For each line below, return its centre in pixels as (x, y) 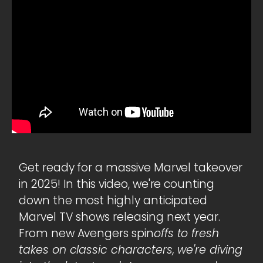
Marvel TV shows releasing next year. (120, 217)
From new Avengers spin (86, 233)
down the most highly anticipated (113, 200)
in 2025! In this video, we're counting (117, 184)
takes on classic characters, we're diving (131, 249)
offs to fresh (186, 233)
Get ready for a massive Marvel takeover (131, 167)
